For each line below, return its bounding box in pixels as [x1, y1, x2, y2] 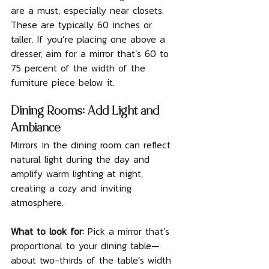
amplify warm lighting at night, [11, 166, 147, 181]
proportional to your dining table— [11, 238, 160, 253]
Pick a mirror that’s [88, 224, 173, 238]
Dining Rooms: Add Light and [11, 106, 162, 118]
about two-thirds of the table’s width [11, 253, 175, 267]
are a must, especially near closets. [11, 3, 168, 17]
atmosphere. [11, 195, 64, 210]
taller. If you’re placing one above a [11, 32, 169, 46]
